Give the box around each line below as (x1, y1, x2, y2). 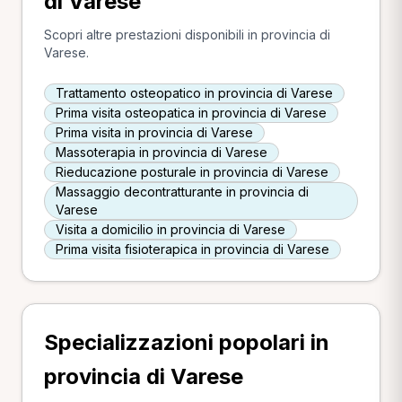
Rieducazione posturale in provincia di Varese (56, 163, 328, 179)
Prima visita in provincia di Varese (56, 124, 253, 140)
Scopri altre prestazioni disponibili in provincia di (44, 26, 330, 42)
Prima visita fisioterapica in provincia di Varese (56, 240, 329, 257)
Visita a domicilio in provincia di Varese (56, 221, 285, 237)
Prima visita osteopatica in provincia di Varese (56, 104, 327, 120)
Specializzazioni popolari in (44, 328, 329, 355)
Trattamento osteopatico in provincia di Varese (56, 84, 333, 100)
